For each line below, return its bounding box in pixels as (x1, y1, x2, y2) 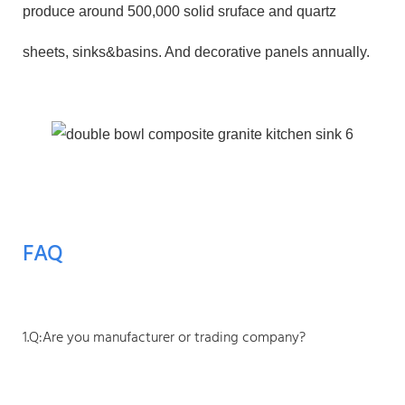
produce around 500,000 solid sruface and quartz (23, 3, 336, 19)
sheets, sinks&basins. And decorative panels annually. (23, 43, 370, 60)
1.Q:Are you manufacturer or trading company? (23, 325, 306, 350)
